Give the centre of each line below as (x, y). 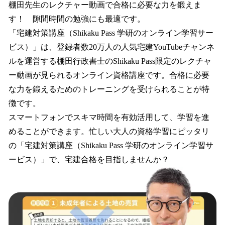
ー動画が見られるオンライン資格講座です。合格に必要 (109, 75)
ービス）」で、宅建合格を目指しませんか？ (89, 159)
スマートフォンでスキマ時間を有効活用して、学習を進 (109, 117)
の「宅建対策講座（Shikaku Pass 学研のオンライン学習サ (111, 145)
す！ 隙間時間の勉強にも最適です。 (77, 19)
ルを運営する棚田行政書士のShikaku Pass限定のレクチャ (110, 61)
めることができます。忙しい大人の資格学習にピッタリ (109, 131)
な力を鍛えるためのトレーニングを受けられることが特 (109, 89)
